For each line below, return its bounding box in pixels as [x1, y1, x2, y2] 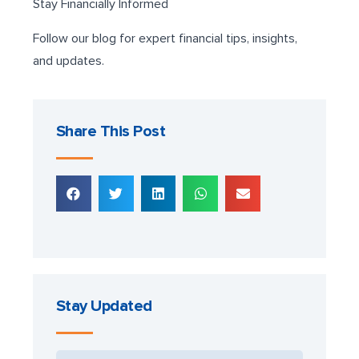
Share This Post [55, 122, 166, 142]
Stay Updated [55, 296, 152, 316]
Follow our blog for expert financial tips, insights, [33, 30, 298, 46]
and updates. [33, 52, 105, 69]
